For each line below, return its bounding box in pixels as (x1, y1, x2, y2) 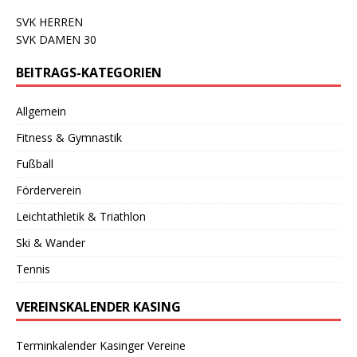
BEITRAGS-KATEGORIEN (16, 63, 162, 81)
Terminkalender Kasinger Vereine (16, 337, 186, 353)
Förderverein (16, 182, 81, 198)
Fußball (16, 155, 53, 171)
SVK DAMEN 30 (16, 31, 96, 47)
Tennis (16, 261, 50, 277)
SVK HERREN (16, 14, 83, 29)
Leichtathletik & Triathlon (16, 208, 146, 224)
